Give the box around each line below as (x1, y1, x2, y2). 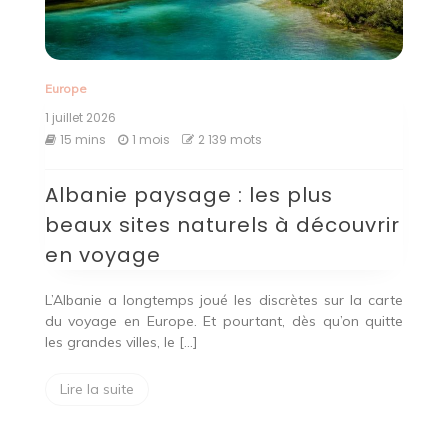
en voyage (44, 241, 161, 270)
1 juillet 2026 (44, 109, 116, 127)
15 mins (59, 131, 106, 149)
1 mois (131, 131, 170, 149)
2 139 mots (197, 131, 262, 149)
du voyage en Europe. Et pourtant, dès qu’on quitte (44, 312, 404, 331)
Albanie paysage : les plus (44, 181, 333, 210)
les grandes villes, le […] (44, 333, 198, 352)
